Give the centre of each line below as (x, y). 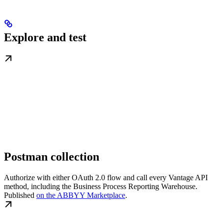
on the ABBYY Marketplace (81, 195)
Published (20, 195)
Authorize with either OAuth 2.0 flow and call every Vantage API (106, 177)
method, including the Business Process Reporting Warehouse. (101, 186)
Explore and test (45, 37)
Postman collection (52, 156)
